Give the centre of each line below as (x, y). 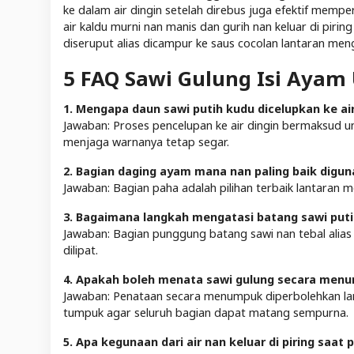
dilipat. (81, 250)
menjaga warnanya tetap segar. (146, 141)
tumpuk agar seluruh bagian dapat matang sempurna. (206, 312)
